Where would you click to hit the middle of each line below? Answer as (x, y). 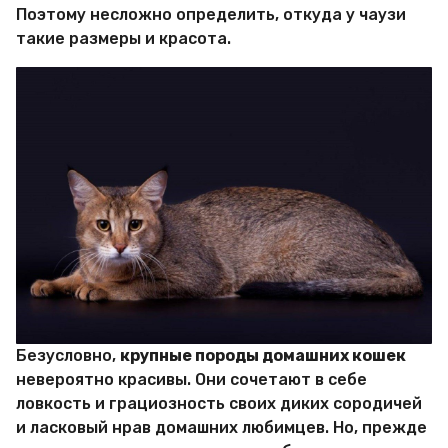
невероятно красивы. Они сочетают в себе (191, 380)
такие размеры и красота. (123, 38)
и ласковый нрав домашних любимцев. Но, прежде (221, 428)
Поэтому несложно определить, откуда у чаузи (211, 14)
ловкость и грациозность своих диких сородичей (219, 404)
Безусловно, (68, 356)
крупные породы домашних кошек (263, 356)
